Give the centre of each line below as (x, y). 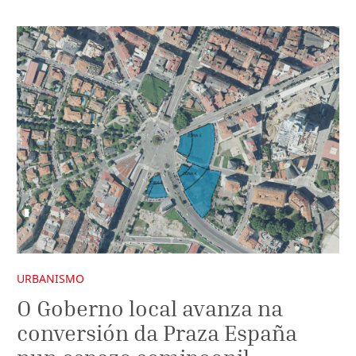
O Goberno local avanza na (150, 308)
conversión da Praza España (157, 332)
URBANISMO (50, 279)
